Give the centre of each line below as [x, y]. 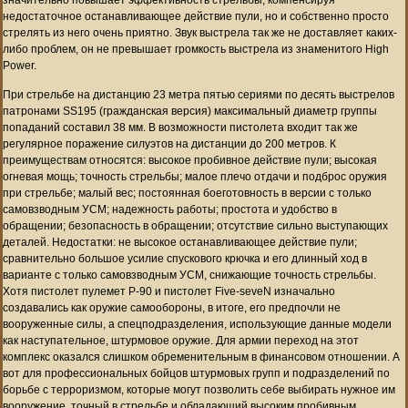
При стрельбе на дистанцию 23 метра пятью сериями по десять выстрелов [199, 94]
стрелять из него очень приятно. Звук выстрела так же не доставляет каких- [200, 32]
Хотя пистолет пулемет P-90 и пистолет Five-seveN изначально [169, 291]
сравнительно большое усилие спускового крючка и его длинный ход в [185, 258]
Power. [20, 65]
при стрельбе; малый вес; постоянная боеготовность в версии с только [187, 193]
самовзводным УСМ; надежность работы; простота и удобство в [170, 209]
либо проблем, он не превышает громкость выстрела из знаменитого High [196, 49]
